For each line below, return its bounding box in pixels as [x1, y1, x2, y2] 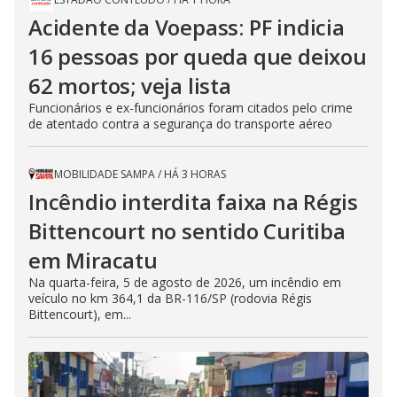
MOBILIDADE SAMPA [54, 166, 155, 182]
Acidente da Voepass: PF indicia [28, 12, 345, 42]
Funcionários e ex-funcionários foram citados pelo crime [28, 98, 353, 116]
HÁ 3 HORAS [164, 166, 226, 182]
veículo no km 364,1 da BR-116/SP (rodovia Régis [28, 289, 312, 307]
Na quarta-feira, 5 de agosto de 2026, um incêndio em [28, 273, 341, 291]
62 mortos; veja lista [28, 70, 231, 100]
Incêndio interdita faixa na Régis [28, 186, 358, 216]
